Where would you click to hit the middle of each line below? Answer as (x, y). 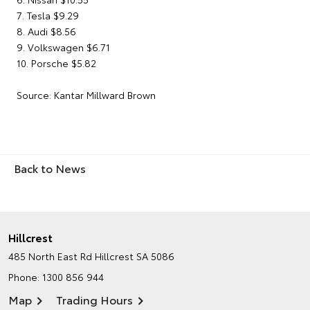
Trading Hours (94, 300)
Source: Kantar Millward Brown (86, 95)
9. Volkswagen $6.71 (63, 47)
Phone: (25, 277)
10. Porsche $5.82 (56, 63)
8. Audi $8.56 (46, 31)
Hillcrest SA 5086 (135, 256)
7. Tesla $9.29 (48, 16)
